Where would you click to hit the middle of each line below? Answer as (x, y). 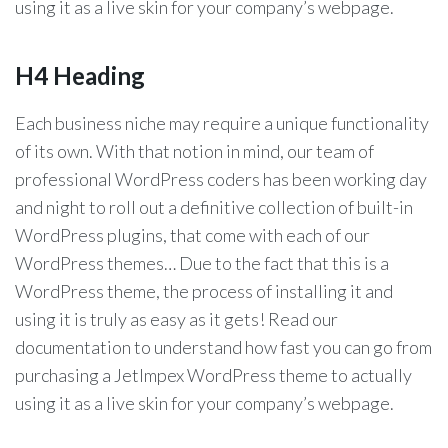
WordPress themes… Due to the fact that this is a (202, 263)
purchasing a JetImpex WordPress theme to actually (213, 375)
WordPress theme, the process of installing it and (204, 291)
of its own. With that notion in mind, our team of (194, 151)
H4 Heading (80, 75)
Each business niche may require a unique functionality (222, 123)
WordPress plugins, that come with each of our (192, 235)
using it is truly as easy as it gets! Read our (176, 319)
